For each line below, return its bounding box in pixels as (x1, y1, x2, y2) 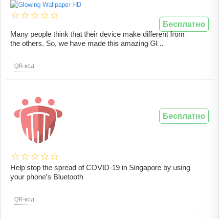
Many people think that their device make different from (10, 30, 185, 39)
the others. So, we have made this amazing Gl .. (10, 39, 163, 48)
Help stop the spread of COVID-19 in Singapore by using (10, 163, 190, 172)
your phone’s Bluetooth (10, 173, 83, 181)
